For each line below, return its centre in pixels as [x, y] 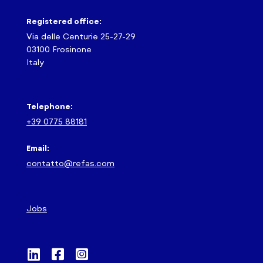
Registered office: [64, 21]
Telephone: [50, 107]
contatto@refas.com [70, 163]
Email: [38, 148]
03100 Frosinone [59, 49]
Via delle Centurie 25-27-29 [81, 36]
